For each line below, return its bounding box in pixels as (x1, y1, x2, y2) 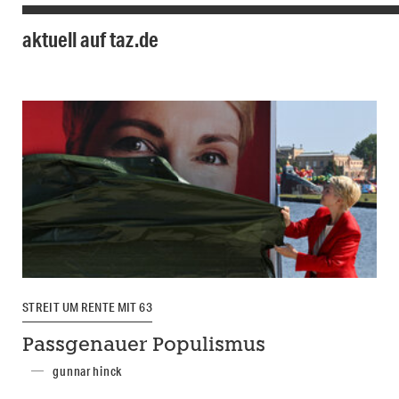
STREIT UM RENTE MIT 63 (22, 299, 152, 316)
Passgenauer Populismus (22, 336, 265, 355)
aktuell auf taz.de (22, 26, 159, 53)
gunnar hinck (53, 362, 123, 379)
